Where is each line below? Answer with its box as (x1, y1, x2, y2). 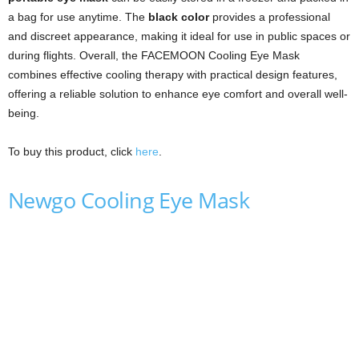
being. (8, 107, 39, 120)
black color (148, 10, 209, 24)
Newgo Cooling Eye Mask (8, 185, 250, 216)
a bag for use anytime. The (8, 10, 148, 24)
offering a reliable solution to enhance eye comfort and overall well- (8, 87, 348, 101)
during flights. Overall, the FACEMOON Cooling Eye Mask (8, 49, 300, 63)
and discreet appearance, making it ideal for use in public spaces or (8, 30, 350, 43)
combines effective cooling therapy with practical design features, (8, 68, 337, 82)
